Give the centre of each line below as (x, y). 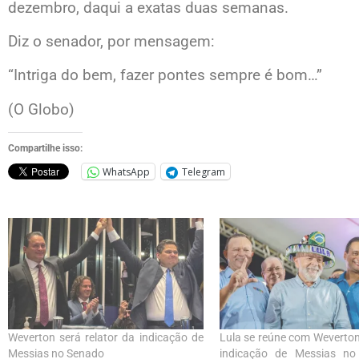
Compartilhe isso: (45, 149)
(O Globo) (41, 109)
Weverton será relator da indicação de (106, 338)
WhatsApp (126, 171)
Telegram (204, 171)
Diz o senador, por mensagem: (111, 42)
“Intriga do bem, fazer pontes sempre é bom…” (165, 75)
